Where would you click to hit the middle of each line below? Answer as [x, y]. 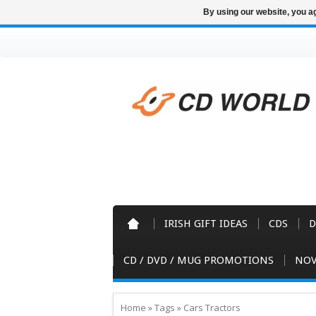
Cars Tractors [212, 308]
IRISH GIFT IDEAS [206, 224]
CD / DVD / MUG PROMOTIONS [199, 260]
